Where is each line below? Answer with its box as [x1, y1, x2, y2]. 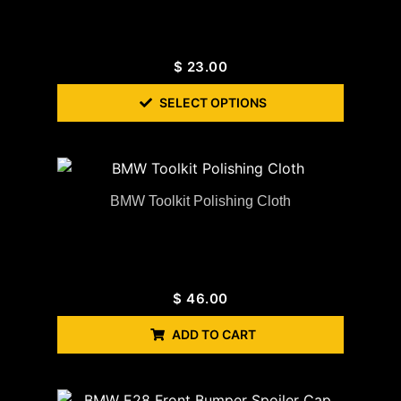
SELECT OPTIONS [159, 94, 267, 110]
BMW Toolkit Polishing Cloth [110, 192, 291, 209]
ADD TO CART [172, 326, 256, 342]
